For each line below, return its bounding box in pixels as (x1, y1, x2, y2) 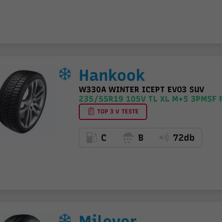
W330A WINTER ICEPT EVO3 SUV (78, 84, 204, 94)
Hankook (78, 65, 145, 85)
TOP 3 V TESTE (95, 108, 139, 115)
